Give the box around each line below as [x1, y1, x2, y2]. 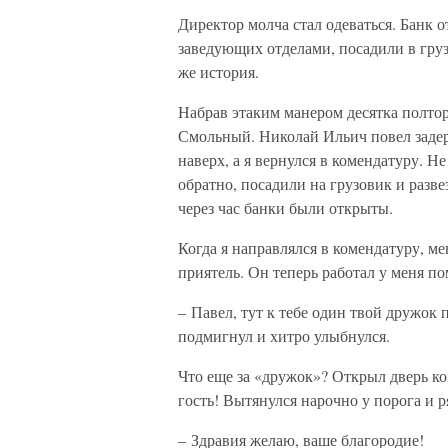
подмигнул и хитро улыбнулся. [178, 325, 390, 346]
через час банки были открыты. [178, 197, 393, 218]
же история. [178, 61, 259, 82]
